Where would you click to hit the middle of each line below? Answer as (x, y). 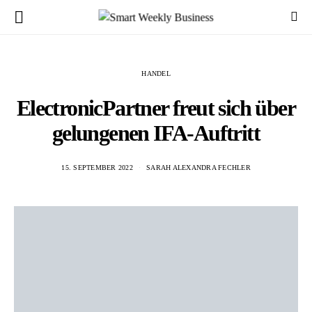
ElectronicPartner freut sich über (156, 108)
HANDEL (156, 73)
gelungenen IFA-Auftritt (156, 133)
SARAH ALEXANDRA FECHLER (198, 167)
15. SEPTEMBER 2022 (97, 167)
